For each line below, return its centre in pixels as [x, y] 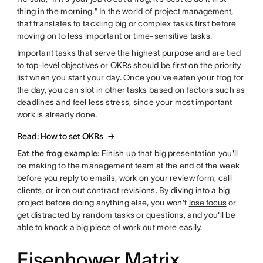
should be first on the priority [186, 65]
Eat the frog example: [58, 153]
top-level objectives [62, 65]
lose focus [208, 203]
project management [193, 11]
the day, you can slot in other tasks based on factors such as [131, 90]
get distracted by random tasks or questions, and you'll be [126, 215]
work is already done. [57, 114]
